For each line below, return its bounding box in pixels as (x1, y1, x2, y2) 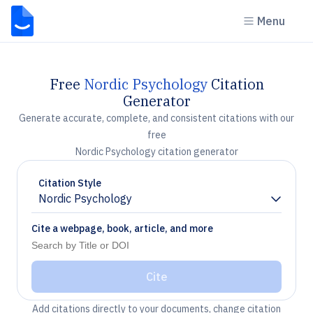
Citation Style (38, 177, 101, 189)
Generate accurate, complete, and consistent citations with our (19, 112, 294, 124)
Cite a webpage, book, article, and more (31, 222, 213, 235)
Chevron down (38, 197, 110, 212)
